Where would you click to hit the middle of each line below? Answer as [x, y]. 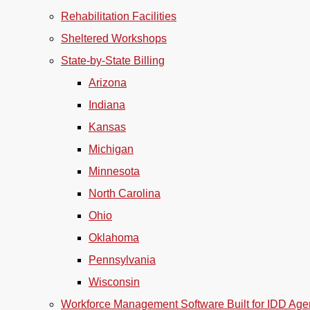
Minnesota [114, 171]
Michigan [111, 149]
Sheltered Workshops [114, 38]
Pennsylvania [122, 260]
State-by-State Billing [113, 61]
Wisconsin [114, 282]
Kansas [107, 127]
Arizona [108, 83]
